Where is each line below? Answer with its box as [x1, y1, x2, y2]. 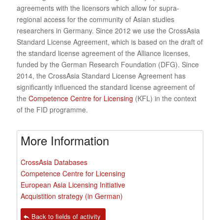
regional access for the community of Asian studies [16, 14, 174, 25]
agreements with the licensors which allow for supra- [16, 3, 179, 13]
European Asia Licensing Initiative [20, 180, 125, 190]
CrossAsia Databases [20, 157, 87, 167]
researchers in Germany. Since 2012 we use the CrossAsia [16, 26, 200, 36]
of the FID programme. [16, 105, 88, 115]
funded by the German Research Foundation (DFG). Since [16, 59, 199, 70]
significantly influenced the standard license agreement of [16, 82, 195, 92]
